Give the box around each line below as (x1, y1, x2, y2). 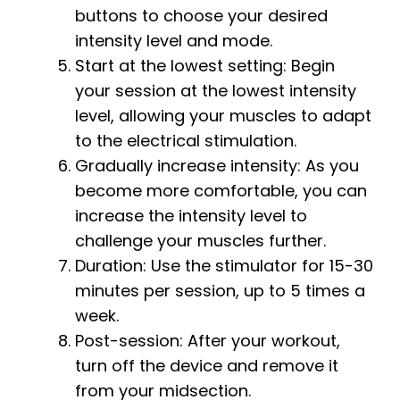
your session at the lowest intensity (75, 79, 356, 103)
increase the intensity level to (75, 204, 307, 228)
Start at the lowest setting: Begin (75, 54, 335, 78)
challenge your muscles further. (75, 229, 326, 253)
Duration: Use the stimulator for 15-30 (75, 254, 373, 278)
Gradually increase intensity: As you (75, 154, 359, 178)
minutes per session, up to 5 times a (75, 279, 365, 303)
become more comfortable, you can (75, 179, 367, 203)
